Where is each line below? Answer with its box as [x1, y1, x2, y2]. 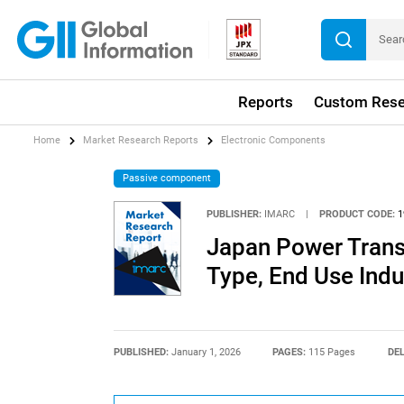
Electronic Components [221, 134, 326, 147]
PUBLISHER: [206, 207, 262, 220]
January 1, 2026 [170, 345, 241, 358]
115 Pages [308, 345, 356, 358]
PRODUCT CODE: [319, 207, 396, 220]
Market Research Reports [83, 134, 199, 147]
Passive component [123, 171, 212, 184]
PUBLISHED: [113, 345, 171, 358]
